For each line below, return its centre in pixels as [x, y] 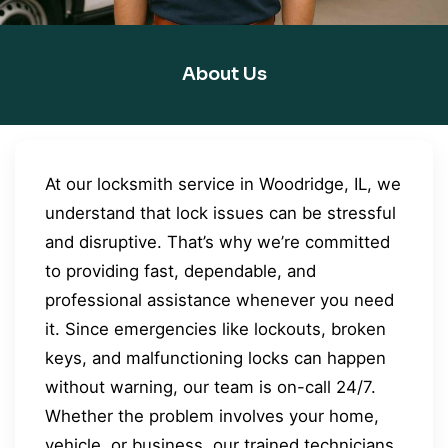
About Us [224, 74]
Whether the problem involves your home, [212, 415]
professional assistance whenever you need [219, 299]
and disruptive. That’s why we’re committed [217, 241]
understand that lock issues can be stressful [220, 212]
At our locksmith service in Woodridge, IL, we [223, 183]
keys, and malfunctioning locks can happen [215, 357]
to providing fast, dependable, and [180, 270]
